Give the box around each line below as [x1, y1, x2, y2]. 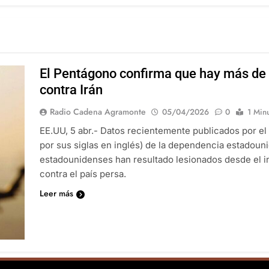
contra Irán [40, 82, 103, 98]
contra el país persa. [40, 168, 127, 180]
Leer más [40, 187, 74, 200]
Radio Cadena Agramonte [50, 106, 147, 118]
